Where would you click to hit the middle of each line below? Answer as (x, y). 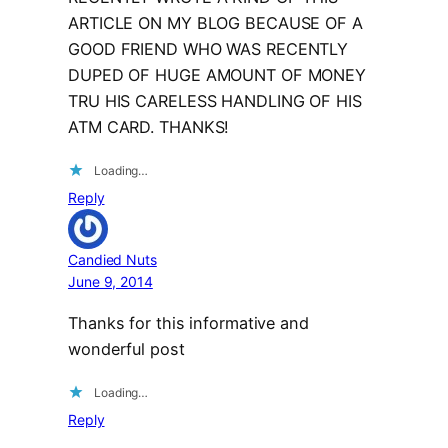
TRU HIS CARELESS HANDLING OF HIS (215, 101)
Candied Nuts (112, 260)
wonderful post (126, 348)
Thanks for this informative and (188, 322)
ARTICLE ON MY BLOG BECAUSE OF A (215, 23)
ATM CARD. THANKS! (149, 127)
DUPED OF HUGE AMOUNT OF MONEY (217, 75)
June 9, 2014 (110, 282)
